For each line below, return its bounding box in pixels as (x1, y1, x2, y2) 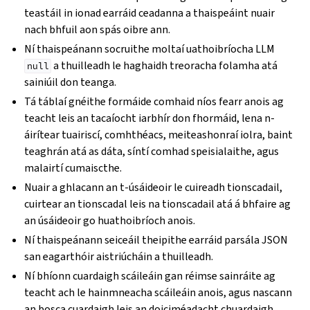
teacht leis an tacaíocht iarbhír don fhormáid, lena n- (24, 111, 275, 125)
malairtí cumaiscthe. (24, 161, 122, 175)
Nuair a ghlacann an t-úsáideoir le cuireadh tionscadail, (24, 180, 283, 194)
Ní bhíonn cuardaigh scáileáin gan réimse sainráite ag (24, 268, 276, 283)
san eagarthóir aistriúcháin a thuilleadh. (24, 249, 214, 264)
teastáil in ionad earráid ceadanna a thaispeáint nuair (24, 6, 275, 20)
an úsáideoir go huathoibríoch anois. (24, 213, 196, 228)
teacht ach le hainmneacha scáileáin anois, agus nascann (24, 285, 293, 300)
